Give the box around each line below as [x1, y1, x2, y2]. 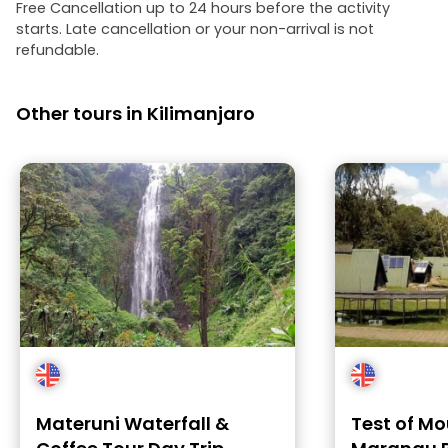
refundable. [16, 40, 99, 60]
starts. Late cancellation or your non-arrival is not [16, 19, 374, 39]
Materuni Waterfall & [36, 411, 229, 436]
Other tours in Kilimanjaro [16, 101, 255, 126]
